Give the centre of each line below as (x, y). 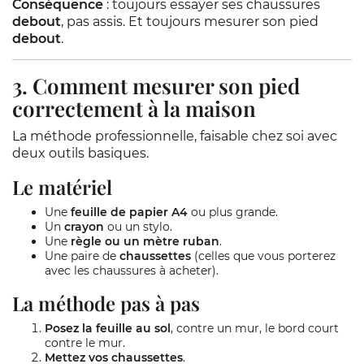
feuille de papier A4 (129, 212)
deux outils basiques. (80, 153)
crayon (84, 227)
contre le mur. (85, 343)
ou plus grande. (233, 212)
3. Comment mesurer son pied (156, 86)
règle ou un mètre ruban (145, 241)
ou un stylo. (138, 227)
